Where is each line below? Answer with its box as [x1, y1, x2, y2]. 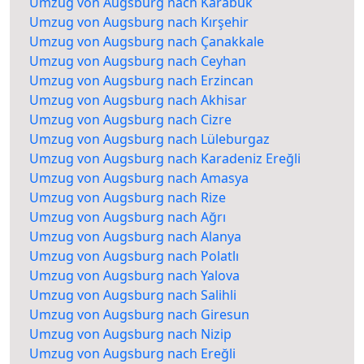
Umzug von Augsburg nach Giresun [29, 305, 249, 324]
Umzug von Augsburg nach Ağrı [29, 208, 226, 227]
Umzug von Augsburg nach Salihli [29, 286, 236, 305]
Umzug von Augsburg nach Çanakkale [29, 32, 264, 51]
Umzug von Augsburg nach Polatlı [29, 247, 239, 266]
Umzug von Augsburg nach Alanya [29, 227, 241, 246]
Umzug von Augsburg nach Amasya [29, 169, 249, 188]
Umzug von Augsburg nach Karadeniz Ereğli [29, 149, 301, 168]
